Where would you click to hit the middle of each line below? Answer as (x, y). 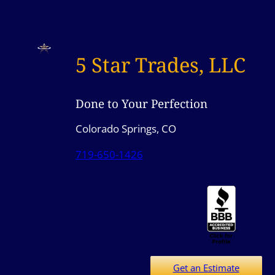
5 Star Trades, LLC (160, 65)
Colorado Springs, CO (126, 128)
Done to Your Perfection (141, 103)
